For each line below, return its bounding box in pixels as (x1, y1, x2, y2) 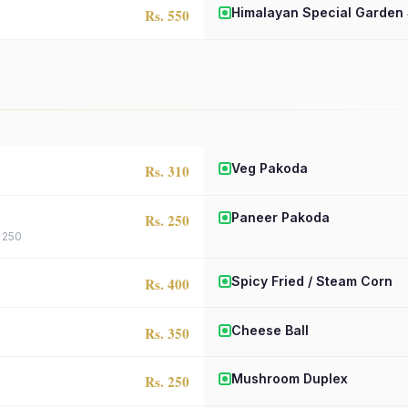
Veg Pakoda (231, 160, 308, 177)
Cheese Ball (231, 321, 309, 338)
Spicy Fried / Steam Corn (231, 272, 393, 289)
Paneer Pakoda (231, 209, 330, 225)
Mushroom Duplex (231, 371, 348, 387)
